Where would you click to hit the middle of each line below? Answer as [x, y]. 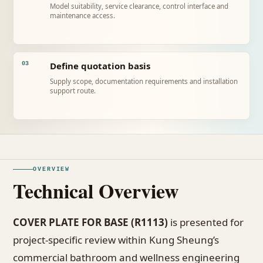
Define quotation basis [100, 66]
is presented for [206, 222]
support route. [73, 91]
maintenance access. [82, 16]
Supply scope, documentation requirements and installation [144, 81]
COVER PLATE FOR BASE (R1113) [90, 222]
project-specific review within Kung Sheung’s [116, 240]
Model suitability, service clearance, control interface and [139, 6]
